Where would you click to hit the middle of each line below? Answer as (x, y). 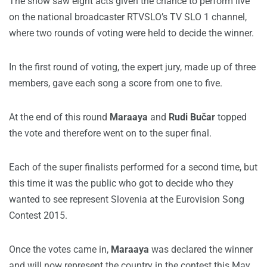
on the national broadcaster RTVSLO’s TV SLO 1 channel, (128, 17)
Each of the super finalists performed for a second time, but (133, 167)
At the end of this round (59, 117)
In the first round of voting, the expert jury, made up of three (132, 67)
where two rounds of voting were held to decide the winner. (131, 33)
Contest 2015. (38, 216)
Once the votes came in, (60, 250)
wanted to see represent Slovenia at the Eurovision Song (127, 200)
